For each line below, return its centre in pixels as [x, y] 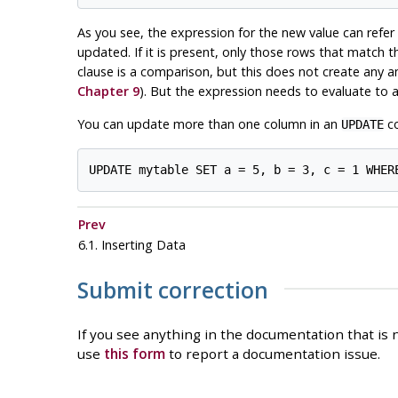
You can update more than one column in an [209, 124]
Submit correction [172, 290]
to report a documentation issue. [272, 354]
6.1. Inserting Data [133, 245]
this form [134, 354]
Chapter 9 [108, 92]
